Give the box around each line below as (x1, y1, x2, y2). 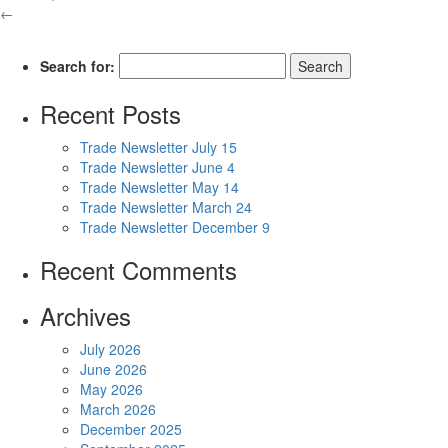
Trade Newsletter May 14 (80, 177, 239, 198)
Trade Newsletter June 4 (80, 157, 235, 178)
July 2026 (80, 339, 141, 360)
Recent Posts (40, 96, 181, 132)
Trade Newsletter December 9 (80, 217, 270, 238)
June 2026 (80, 359, 147, 380)
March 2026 (80, 399, 156, 420)
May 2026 (80, 379, 143, 400)
